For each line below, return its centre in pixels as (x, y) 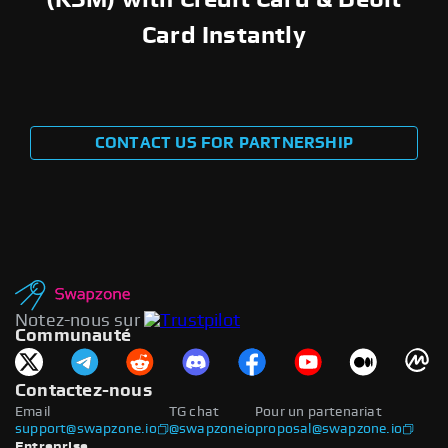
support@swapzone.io (86, 428)
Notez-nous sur (77, 320)
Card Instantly (224, 35)
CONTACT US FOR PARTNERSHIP (224, 142)
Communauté (73, 335)
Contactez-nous (83, 390)
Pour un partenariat (318, 411)
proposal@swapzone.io (329, 428)
